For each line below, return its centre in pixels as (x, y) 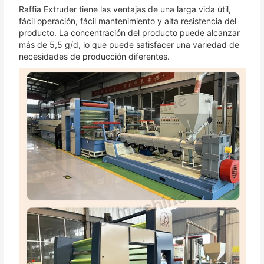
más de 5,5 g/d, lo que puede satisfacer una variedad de (129, 44)
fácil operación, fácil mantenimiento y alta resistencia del (128, 21)
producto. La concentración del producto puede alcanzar (129, 33)
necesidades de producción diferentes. (94, 56)
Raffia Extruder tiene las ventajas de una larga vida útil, (125, 9)
